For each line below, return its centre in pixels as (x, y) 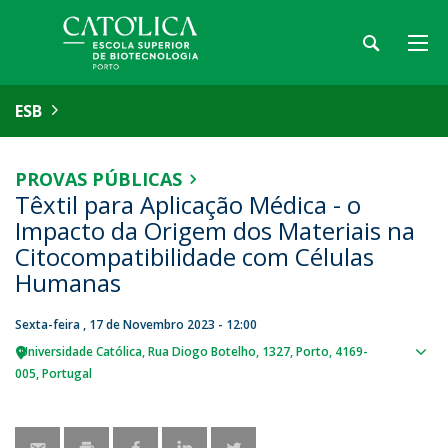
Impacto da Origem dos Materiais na (215, 230)
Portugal (67, 373)
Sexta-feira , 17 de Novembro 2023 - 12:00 (136, 324)
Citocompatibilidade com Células (194, 256)
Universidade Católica (81, 351)
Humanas (68, 282)
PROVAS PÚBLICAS (98, 179)
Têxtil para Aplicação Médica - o (188, 204)
